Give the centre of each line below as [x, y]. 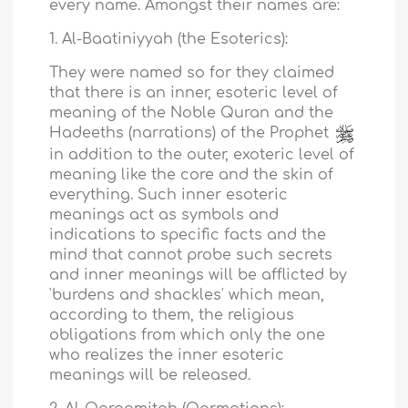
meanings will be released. [150, 375]
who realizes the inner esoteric [167, 355]
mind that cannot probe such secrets [191, 255]
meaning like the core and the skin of [192, 174]
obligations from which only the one [188, 335]
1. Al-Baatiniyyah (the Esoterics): [169, 39]
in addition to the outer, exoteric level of [202, 154]
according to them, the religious [172, 315]
